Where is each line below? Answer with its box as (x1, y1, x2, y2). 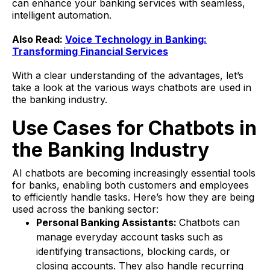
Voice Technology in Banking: (65, 33, 207, 46)
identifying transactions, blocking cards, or (36, 245, 230, 258)
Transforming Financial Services (12, 45, 168, 58)
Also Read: (12, 33, 65, 46)
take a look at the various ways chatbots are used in (12, 81, 251, 94)
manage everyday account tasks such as (36, 231, 223, 243)
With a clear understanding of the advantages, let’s (12, 69, 243, 82)
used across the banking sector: (12, 203, 159, 216)
